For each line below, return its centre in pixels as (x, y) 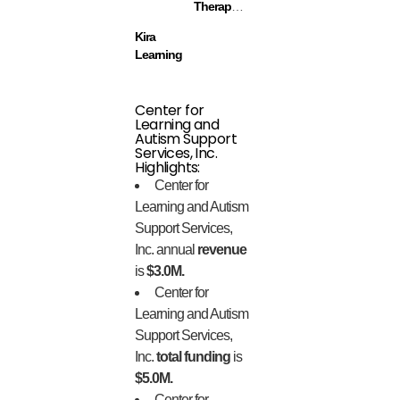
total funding (194, 357)
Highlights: (167, 167)
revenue (221, 250)
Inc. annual (165, 250)
